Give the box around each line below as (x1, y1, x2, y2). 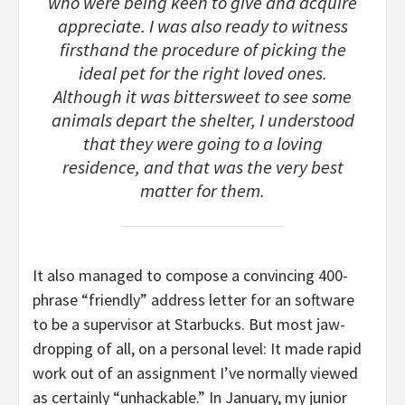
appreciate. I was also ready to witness (57, 14, 348, 38)
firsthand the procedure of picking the (59, 37, 346, 61)
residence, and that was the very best (61, 155, 344, 179)
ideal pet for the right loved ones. (78, 61, 327, 85)
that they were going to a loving (82, 131, 323, 155)
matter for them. (140, 178, 265, 202)
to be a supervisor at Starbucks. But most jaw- (33, 314, 345, 335)
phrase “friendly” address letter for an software (33, 289, 354, 311)
